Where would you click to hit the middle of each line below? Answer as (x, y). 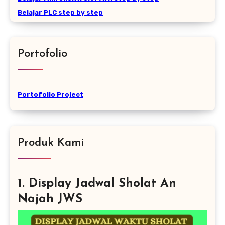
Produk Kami (51, 143)
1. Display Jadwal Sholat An (97, 184)
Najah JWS (50, 199)
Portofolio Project (50, 94)
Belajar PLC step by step (60, 12)
